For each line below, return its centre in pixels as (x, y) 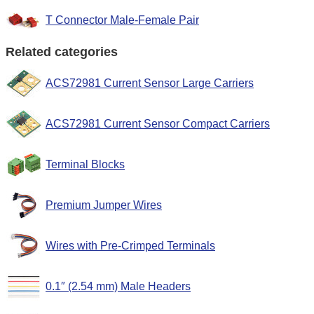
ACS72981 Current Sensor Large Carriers (150, 83)
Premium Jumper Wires (104, 205)
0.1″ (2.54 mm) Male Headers (118, 287)
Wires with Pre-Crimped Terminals (130, 246)
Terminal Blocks (85, 165)
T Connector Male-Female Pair (122, 20)
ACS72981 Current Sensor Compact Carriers (158, 124)
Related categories (62, 52)
